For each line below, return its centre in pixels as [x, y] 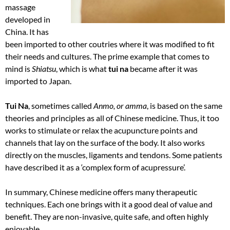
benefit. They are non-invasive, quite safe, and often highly [107, 216]
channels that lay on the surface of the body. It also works [105, 142]
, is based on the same [185, 105]
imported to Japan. [38, 81]
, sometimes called [60, 105]
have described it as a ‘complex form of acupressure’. [95, 167]
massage [20, 7]
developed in [28, 19]
